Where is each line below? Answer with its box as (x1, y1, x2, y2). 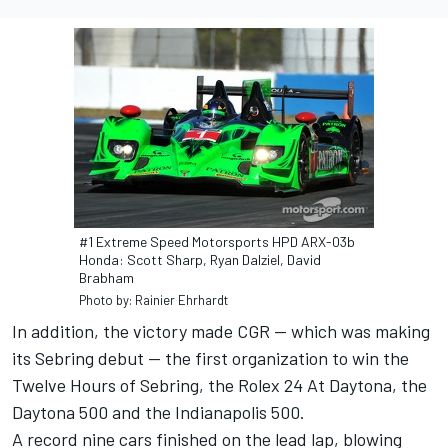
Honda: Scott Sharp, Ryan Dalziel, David (79, 251, 321, 269)
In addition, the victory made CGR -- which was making (12, 320, 430, 343)
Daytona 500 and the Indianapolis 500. (12, 401, 305, 424)
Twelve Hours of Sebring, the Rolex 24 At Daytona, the (12, 374, 427, 397)
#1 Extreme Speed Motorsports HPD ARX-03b (79, 233, 355, 251)
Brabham (79, 269, 134, 287)
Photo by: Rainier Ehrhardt (79, 292, 228, 309)
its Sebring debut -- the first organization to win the (12, 347, 409, 370)
